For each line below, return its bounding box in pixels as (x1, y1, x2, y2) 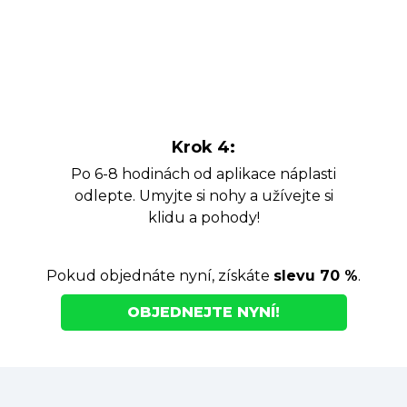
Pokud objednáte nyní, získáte (46, 266, 273, 284)
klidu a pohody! (147, 208, 260, 226)
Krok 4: (172, 136, 235, 157)
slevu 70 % (273, 266, 358, 284)
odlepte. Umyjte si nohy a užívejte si (74, 186, 333, 204)
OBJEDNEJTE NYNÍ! (127, 303, 280, 321)
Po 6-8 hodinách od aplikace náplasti (71, 164, 336, 183)
